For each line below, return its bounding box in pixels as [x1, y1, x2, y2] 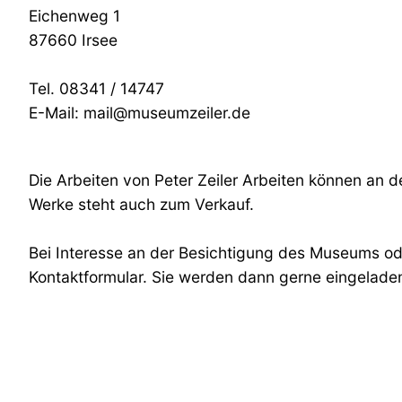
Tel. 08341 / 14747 [29, 78, 164, 98]
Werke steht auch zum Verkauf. [29, 194, 254, 214]
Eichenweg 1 [29, 5, 120, 25]
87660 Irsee [29, 30, 118, 49]
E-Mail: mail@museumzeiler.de [29, 102, 250, 122]
